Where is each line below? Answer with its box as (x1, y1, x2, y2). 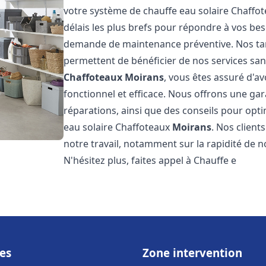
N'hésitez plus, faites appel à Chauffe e (64, 154, 237, 167)
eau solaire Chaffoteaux (64, 121, 173, 134)
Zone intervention (142, 245, 242, 260)
